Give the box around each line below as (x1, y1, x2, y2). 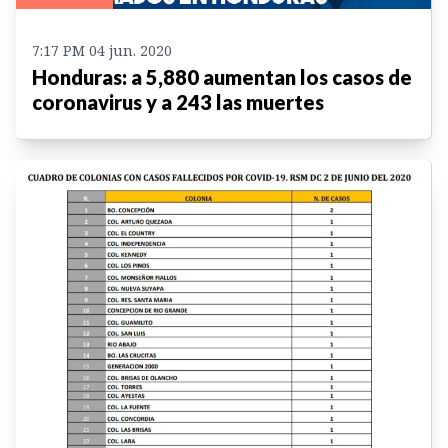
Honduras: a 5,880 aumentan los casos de (32, 65, 412, 89)
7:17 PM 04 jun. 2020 (32, 41, 172, 60)
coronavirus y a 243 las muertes (32, 90, 324, 114)
